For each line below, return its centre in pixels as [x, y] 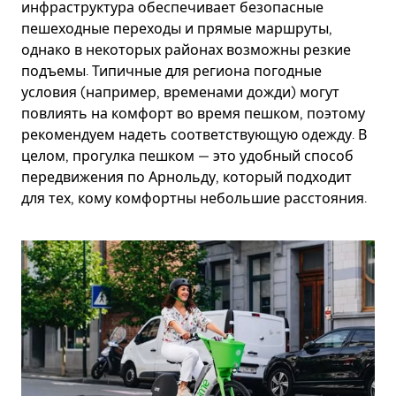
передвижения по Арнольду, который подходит [187, 177]
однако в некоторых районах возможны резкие [186, 50]
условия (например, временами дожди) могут [180, 92]
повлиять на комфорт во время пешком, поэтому [193, 114]
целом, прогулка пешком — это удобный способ [187, 156]
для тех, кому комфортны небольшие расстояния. [194, 198]
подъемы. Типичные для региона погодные [171, 71]
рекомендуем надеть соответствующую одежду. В [194, 135]
